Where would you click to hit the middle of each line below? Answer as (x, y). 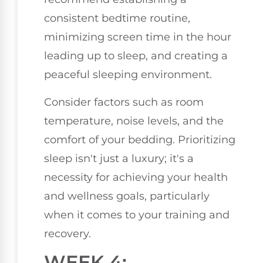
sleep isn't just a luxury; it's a (119, 158)
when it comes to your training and (137, 215)
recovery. (68, 233)
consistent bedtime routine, (117, 18)
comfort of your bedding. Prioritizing (140, 139)
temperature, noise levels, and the (134, 121)
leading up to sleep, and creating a (136, 56)
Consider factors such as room (124, 102)
